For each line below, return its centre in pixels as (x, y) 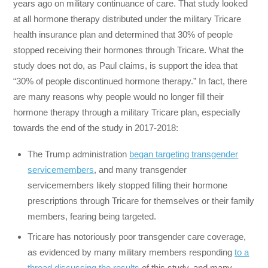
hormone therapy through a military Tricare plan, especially (127, 112)
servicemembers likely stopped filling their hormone (128, 185)
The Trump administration (79, 154)
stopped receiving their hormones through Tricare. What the (129, 50)
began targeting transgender (184, 154)
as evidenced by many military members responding (131, 252)
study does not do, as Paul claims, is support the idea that (126, 65)
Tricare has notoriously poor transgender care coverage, (137, 236)
